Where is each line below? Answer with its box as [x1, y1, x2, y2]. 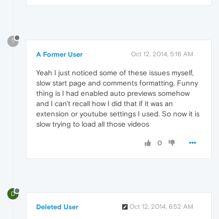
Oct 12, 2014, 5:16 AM [131, 50, 193, 58]
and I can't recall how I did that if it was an [36, 99, 173, 108]
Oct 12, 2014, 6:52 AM [130, 203, 193, 211]
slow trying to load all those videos [36, 119, 149, 128]
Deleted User [36, 203, 78, 211]
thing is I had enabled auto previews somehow [36, 88, 190, 97]
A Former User [36, 50, 83, 58]
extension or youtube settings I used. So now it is [36, 109, 199, 118]
